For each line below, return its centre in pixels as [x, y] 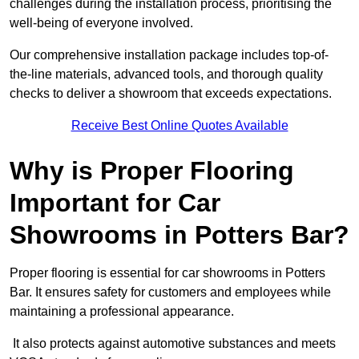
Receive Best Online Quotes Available [179, 126]
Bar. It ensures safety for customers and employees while [170, 292]
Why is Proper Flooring [152, 171]
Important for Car [115, 203]
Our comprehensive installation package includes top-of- [169, 55]
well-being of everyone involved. [101, 23]
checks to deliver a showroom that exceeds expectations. [171, 94]
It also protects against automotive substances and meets [173, 344]
